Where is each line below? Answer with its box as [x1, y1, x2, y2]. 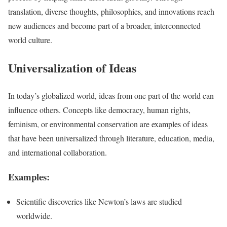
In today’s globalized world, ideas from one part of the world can [8, 90, 214, 101]
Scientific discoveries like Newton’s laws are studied [16, 196, 182, 207]
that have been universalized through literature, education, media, [8, 132, 214, 143]
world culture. [8, 34, 52, 45]
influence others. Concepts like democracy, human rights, [8, 104, 191, 115]
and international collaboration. [8, 146, 107, 158]
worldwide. [16, 210, 52, 221]
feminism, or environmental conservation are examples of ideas [8, 118, 208, 129]
